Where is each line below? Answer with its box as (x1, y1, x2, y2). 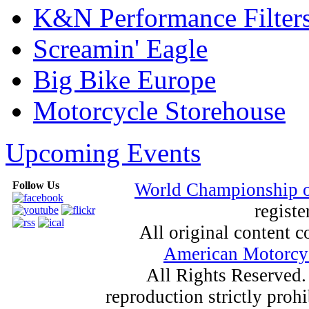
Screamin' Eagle (33, 33, 208, 63)
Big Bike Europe (33, 64, 216, 94)
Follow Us (12, 179, 59, 191)
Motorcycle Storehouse (33, 95, 286, 126)
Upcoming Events (6, 137, 201, 168)
